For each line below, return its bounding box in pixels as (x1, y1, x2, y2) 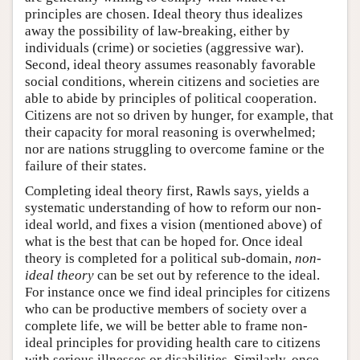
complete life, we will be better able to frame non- (25, 318, 308, 334)
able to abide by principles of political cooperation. (25, 91, 317, 107)
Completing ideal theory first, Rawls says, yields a (25, 183, 309, 199)
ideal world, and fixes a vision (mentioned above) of (25, 217, 322, 233)
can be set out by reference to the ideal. (94, 268, 320, 284)
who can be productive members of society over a (25, 301, 307, 317)
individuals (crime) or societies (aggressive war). (25, 40, 304, 56)
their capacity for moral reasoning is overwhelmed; (25, 125, 316, 141)
